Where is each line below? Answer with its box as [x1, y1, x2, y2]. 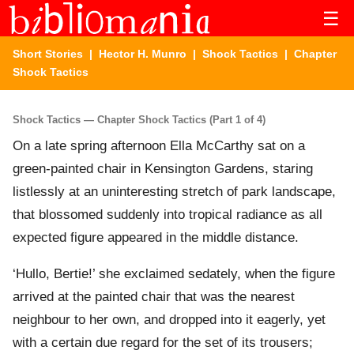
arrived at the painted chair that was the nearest [13, 289, 295, 305]
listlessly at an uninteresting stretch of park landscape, [13, 184, 336, 200]
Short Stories [13, 47, 83, 60]
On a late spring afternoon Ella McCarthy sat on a [13, 138, 305, 154]
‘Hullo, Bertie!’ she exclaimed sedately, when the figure [13, 266, 335, 282]
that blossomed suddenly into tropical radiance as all [13, 207, 322, 223]
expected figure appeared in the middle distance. [13, 230, 299, 246]
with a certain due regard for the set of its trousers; [13, 335, 313, 351]
